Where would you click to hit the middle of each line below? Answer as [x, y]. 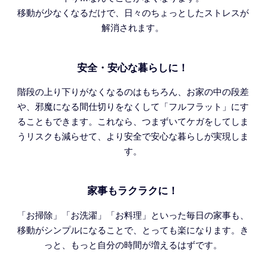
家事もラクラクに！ [133, 191]
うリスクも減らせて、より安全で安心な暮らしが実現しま [133, 136]
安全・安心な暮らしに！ [133, 68]
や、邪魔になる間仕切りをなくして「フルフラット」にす [133, 106]
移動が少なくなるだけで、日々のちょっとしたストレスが [133, 13]
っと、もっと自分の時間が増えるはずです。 [133, 245]
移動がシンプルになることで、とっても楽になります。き [133, 230]
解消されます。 [133, 28]
